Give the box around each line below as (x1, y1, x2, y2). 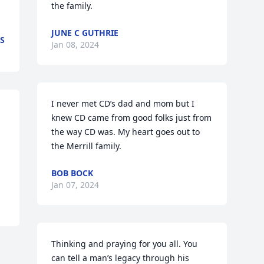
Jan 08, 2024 (51, 39, 100, 50)
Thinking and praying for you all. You (51, 238, 198, 249)
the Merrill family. (51, 140, 122, 151)
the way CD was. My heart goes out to (51, 126, 200, 137)
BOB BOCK (51, 167, 94, 179)
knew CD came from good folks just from (51, 112, 212, 123)
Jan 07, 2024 (51, 179, 100, 190)
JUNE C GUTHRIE (51, 27, 119, 38)
